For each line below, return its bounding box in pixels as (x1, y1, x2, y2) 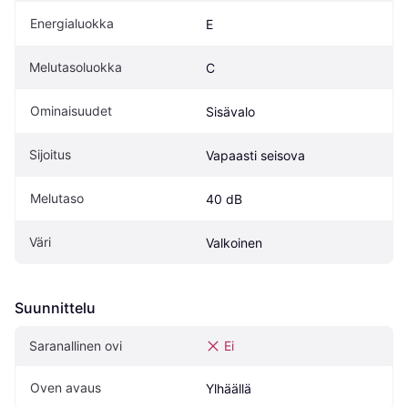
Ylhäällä (206, 381, 251, 397)
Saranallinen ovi (29, 338, 122, 354)
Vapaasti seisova (206, 148, 305, 164)
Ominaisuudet (30, 103, 112, 119)
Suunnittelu (15, 299, 96, 318)
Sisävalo (206, 104, 255, 120)
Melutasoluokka (29, 59, 122, 76)
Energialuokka (30, 15, 114, 32)
